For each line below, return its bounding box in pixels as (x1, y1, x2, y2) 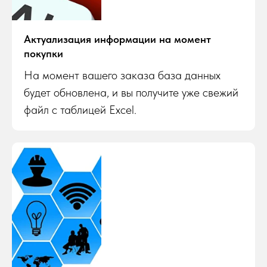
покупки (24, 46, 63, 60)
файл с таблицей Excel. (24, 102, 136, 117)
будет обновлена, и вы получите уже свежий (24, 85, 238, 100)
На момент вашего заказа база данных (24, 67, 221, 82)
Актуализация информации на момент (24, 32, 211, 45)
